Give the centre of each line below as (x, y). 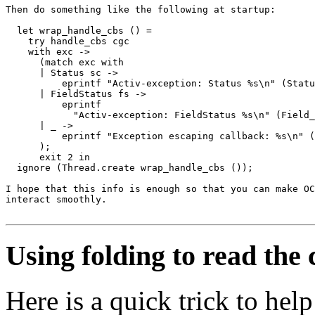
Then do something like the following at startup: (141, 9)
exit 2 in (48, 157)
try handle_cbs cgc (67, 41)
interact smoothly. (56, 199)
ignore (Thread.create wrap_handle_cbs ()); (129, 167)
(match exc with (65, 62)
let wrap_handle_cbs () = (79, 30)
